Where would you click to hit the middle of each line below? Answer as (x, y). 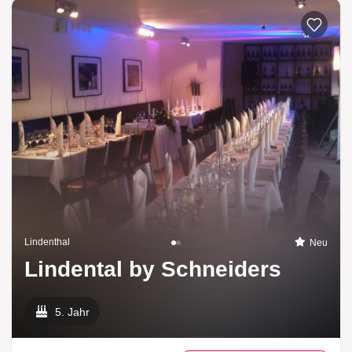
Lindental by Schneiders (153, 269)
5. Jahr (73, 312)
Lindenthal (47, 242)
